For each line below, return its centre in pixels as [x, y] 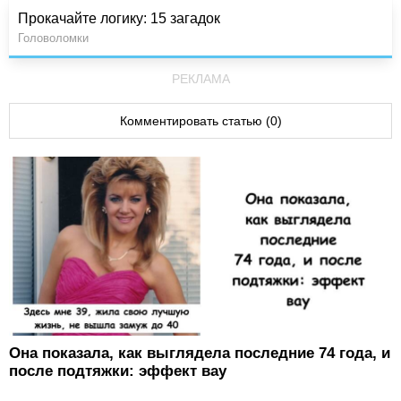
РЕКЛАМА [200, 79]
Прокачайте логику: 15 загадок [119, 19]
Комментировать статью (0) [200, 121]
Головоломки [53, 38]
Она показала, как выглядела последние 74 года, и [200, 354]
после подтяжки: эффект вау [118, 371]
